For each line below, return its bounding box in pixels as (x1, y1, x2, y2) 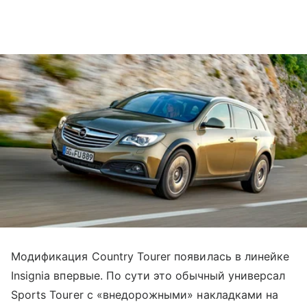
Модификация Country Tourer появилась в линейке (11, 249, 290, 264)
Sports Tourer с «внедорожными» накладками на (11, 288, 279, 302)
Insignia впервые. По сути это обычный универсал (11, 269, 286, 283)
